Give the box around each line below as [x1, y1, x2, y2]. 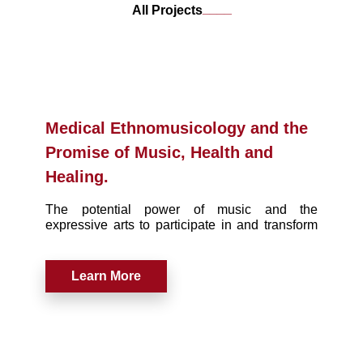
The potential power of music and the [45, 202, 318, 216]
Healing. [45, 167, 109, 186]
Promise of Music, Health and [45, 143, 273, 161]
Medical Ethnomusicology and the [45, 118, 308, 137]
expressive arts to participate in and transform [45, 217, 318, 232]
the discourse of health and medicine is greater [45, 233, 318, 247]
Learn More [71, 268, 141, 283]
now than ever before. [45, 248, 169, 263]
